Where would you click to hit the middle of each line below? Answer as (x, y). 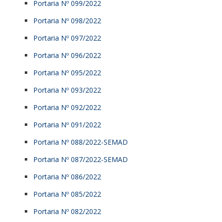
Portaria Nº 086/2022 (67, 176)
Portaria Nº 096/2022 (67, 55)
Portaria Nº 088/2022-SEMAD (81, 142)
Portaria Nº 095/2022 (67, 72)
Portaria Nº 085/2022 (67, 194)
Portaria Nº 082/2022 (67, 211)
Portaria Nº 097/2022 (67, 38)
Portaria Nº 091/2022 (67, 124)
